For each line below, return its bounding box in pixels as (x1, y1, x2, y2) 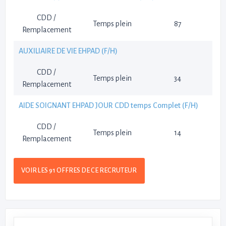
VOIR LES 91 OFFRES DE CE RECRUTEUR (21, 166, 137, 175)
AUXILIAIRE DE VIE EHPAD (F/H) (19, 47, 118, 55)
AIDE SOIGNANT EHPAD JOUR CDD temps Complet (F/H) (19, 101, 198, 109)
